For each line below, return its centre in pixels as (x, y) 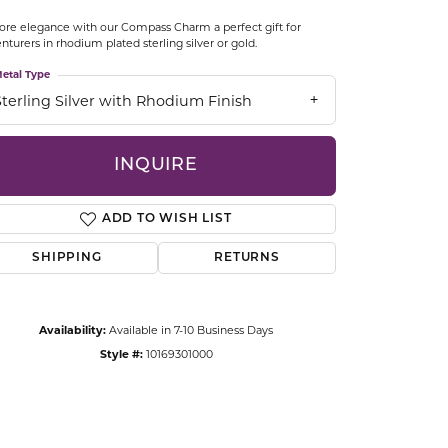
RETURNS (247, 257)
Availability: (72, 329)
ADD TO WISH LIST (166, 218)
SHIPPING (67, 257)
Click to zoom (266, 368)
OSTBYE (95, 37)
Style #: (121, 353)
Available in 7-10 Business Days (191, 329)
